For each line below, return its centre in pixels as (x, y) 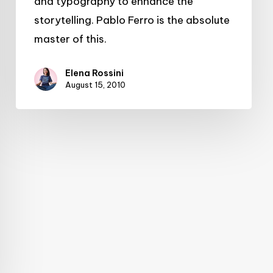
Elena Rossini (94, 73)
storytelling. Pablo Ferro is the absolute (132, 20)
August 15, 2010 (95, 85)
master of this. (70, 39)
